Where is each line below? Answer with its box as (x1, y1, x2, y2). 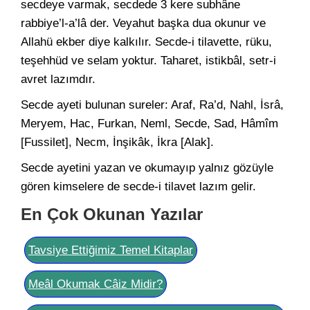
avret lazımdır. (21, 73, 95, 86)
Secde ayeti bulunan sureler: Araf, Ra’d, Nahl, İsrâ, (21, 98, 284, 111)
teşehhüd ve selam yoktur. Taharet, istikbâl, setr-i (21, 54, 276, 67)
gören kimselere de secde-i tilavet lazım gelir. (21, 180, 256, 193)
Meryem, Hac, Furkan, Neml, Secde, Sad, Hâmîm (21, 117, 278, 130)
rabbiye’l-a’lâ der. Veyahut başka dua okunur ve (21, 17, 266, 30)
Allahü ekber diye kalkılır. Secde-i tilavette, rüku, (21, 35, 272, 48)
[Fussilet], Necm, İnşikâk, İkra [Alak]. (21, 136, 214, 149)
